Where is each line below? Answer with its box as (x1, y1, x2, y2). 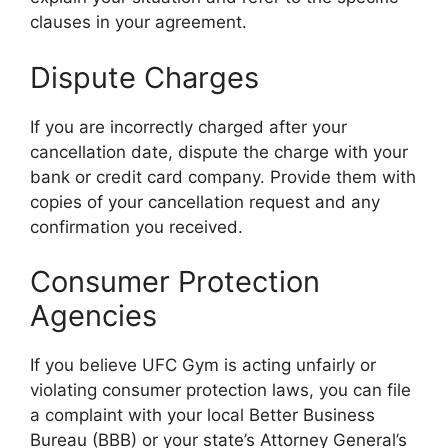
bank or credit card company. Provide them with (30, 166, 416, 187)
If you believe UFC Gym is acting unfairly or (30, 355, 376, 375)
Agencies (30, 298, 157, 333)
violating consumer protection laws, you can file (30, 380, 411, 400)
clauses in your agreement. (30, 12, 247, 32)
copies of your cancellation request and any (30, 191, 380, 212)
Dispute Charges (30, 59, 259, 95)
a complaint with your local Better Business (30, 405, 375, 425)
